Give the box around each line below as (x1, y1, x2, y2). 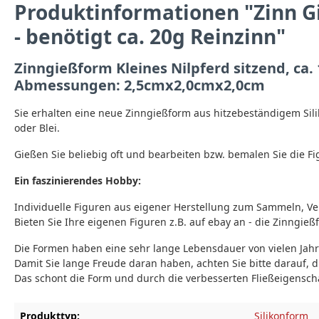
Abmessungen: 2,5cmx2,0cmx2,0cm (14, 75, 265, 95)
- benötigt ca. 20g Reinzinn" (14, 23, 286, 50)
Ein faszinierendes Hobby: (14, 174, 141, 187)
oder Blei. (14, 121, 60, 135)
